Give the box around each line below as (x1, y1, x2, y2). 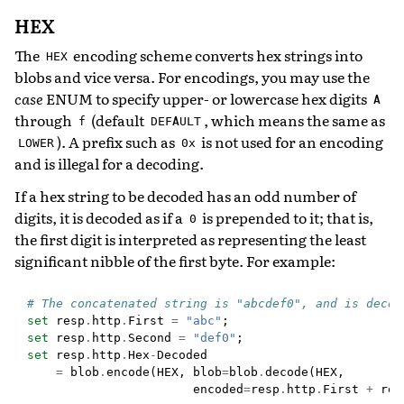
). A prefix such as (57, 130, 179, 152)
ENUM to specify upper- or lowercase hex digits (43, 87, 370, 109)
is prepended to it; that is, (199, 206, 374, 228)
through (14, 108, 75, 131)
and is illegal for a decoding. (14, 151, 204, 174)
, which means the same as (204, 108, 386, 131)
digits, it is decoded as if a (14, 206, 186, 228)
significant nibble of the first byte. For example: (14, 249, 335, 271)
